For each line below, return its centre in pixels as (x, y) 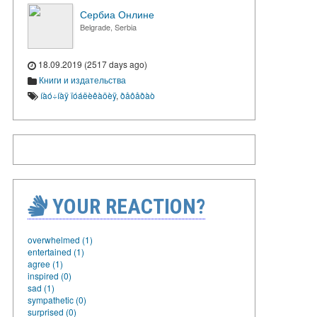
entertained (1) (56, 251)
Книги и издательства (82, 79)
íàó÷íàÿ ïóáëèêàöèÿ (78, 95)
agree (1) (45, 263)
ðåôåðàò (138, 95)
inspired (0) (50, 275)
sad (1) (41, 287)
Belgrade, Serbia (108, 27)
